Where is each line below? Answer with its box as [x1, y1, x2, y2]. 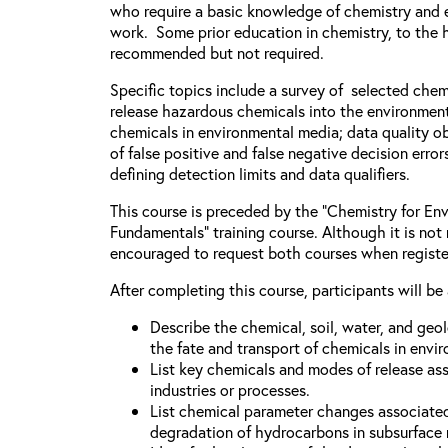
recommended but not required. [110, 42, 324, 63]
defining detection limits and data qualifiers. [110, 163, 410, 184]
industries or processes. [150, 379, 310, 400]
